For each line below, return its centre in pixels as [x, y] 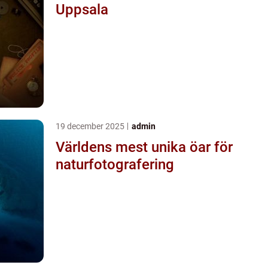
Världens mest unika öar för [144, 147]
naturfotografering [115, 164]
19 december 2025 [91, 126]
